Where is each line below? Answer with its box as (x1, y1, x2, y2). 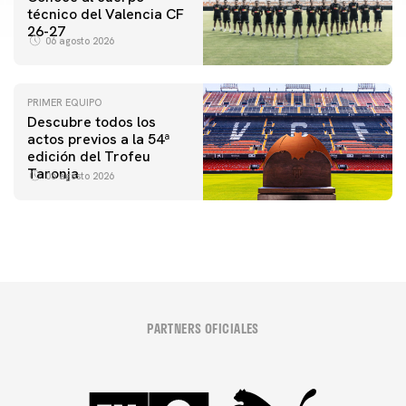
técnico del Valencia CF (27, 4, 184, 24)
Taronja (27, 164, 79, 184)
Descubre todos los (27, 112, 156, 132)
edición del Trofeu (27, 147, 150, 167)
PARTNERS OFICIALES (147, 319, 259, 339)
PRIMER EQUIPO (27, 96, 101, 110)
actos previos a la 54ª (27, 130, 170, 150)
